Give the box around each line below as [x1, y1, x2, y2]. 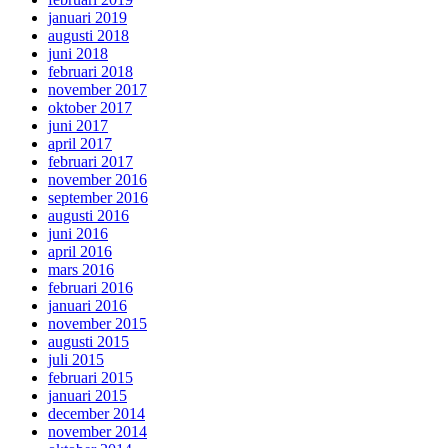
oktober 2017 [48, 98, 132, 116]
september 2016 [48, 188, 148, 206]
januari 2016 [48, 296, 127, 314]
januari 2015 [48, 386, 127, 404]
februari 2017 [48, 152, 133, 170]
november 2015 [48, 314, 147, 332]
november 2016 [48, 170, 147, 188]
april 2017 [48, 134, 112, 152]
